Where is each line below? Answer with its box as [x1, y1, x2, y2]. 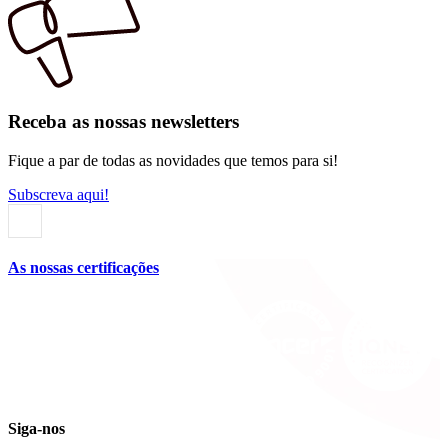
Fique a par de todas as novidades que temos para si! [8, 151, 338, 169]
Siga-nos [8, 419, 65, 437]
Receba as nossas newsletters [8, 111, 239, 133]
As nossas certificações [8, 259, 159, 277]
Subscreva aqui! [8, 185, 109, 203]
